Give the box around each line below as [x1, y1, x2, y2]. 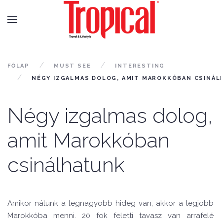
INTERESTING [115, 63, 165, 69]
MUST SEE [54, 63, 91, 69]
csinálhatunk [7, 153, 125, 177]
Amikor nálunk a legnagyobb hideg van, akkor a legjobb [7, 199, 214, 208]
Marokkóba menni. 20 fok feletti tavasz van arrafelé [7, 211, 214, 220]
